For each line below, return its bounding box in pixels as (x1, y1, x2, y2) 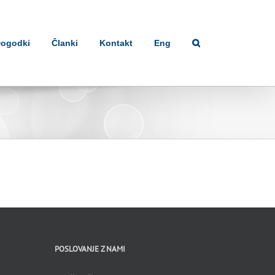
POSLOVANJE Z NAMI (54, 244, 125, 254)
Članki (52, 38, 78, 48)
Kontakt (99, 38, 133, 48)
